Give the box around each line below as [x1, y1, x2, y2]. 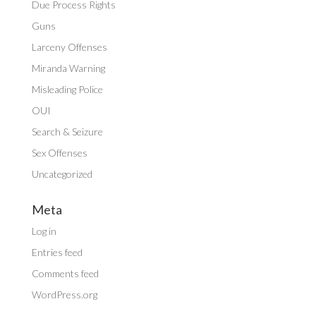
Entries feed [31, 246, 83, 258]
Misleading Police [31, 83, 103, 95]
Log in [31, 225, 56, 237]
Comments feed [31, 267, 99, 279]
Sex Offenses [31, 147, 87, 159]
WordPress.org [31, 288, 97, 300]
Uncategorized [31, 168, 92, 180]
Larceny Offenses [31, 41, 107, 53]
